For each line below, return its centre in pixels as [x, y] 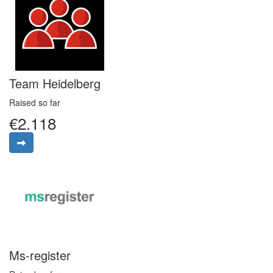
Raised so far [35, 103]
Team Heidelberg [55, 83]
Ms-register [40, 255]
